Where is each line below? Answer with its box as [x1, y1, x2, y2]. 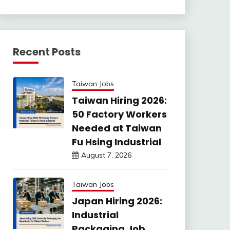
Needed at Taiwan [71, 122, 162, 135]
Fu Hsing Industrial [71, 136, 161, 148]
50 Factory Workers [71, 108, 167, 121]
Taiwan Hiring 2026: [71, 94, 167, 107]
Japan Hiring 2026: [71, 195, 162, 207]
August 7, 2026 [81, 150, 131, 160]
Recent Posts [12, 45, 81, 59]
